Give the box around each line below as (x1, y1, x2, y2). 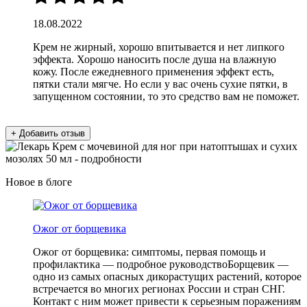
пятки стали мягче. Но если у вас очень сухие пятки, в (33, 77, 288, 90)
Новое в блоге (5, 175, 72, 188)
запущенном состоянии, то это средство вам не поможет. (33, 90, 299, 102)
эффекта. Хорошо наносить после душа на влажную (33, 53, 276, 65)
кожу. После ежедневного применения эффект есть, (33, 65, 274, 77)
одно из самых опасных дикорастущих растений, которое (33, 270, 302, 282)
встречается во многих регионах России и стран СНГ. (33, 282, 285, 295)
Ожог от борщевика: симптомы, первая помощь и (33, 245, 266, 258)
